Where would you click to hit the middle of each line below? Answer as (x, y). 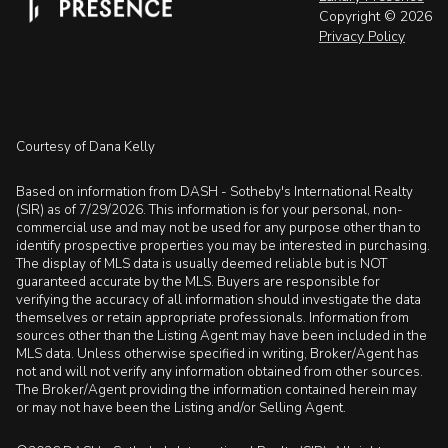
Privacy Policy (362, 37)
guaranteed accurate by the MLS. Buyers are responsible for (198, 281)
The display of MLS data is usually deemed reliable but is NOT (201, 263)
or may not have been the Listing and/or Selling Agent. (182, 407)
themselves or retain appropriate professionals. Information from (212, 317)
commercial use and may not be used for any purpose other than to (218, 227)
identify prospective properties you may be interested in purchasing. (223, 245)
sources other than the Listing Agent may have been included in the (221, 335)
